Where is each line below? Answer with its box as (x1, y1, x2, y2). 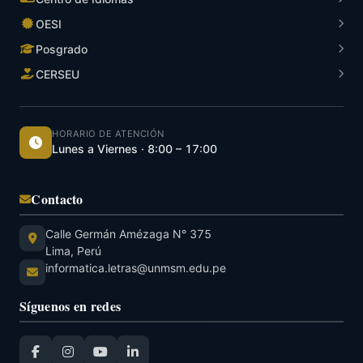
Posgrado (36, 41, 88, 56)
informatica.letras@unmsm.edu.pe (45, 260, 226, 275)
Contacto (31, 189, 83, 208)
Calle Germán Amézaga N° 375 (45, 226, 211, 241)
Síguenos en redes (19, 296, 122, 315)
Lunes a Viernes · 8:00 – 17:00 (52, 142, 217, 156)
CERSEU (36, 66, 79, 81)
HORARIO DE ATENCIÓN (52, 128, 164, 140)
